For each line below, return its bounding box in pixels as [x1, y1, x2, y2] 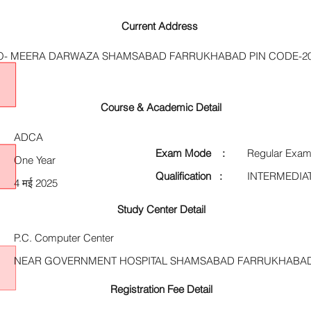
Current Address [121, 19, 201, 33]
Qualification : [155, 169, 222, 183]
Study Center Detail [117, 203, 205, 216]
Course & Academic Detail [101, 101, 221, 114]
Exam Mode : [155, 146, 225, 160]
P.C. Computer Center [14, 231, 114, 244]
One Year [14, 153, 56, 167]
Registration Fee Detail [110, 283, 212, 296]
